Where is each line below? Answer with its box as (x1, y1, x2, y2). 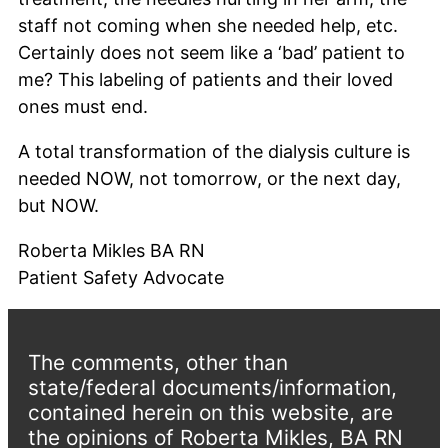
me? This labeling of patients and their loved (18, 68, 393, 90)
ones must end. (18, 95, 148, 117)
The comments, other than (28, 349, 288, 375)
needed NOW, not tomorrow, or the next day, (18, 167, 401, 189)
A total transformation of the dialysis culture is (18, 140, 410, 162)
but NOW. (18, 194, 99, 216)
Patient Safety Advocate (18, 266, 224, 288)
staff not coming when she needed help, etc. (18, 14, 398, 36)
